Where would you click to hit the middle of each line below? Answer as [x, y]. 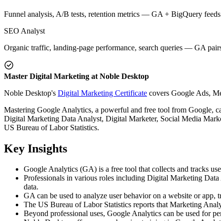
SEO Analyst [24, 31]
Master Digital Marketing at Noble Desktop [76, 76]
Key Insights [36, 148]
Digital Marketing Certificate [102, 93]
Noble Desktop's [31, 93]
